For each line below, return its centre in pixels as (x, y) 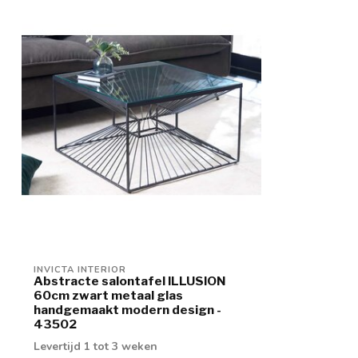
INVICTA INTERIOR (80, 270)
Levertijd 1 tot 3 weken (95, 347)
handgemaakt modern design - (127, 310)
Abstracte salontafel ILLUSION (129, 281)
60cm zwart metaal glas (108, 296)
